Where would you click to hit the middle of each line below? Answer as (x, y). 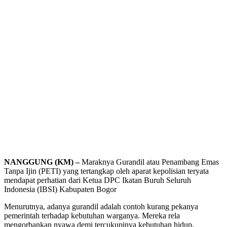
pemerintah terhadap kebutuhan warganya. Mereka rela (92, 215)
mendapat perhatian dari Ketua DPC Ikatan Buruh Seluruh (98, 180)
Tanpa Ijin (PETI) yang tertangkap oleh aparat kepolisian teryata (106, 171)
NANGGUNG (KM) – (42, 162)
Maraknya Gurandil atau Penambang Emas (149, 162)
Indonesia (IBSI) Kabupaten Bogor (60, 189)
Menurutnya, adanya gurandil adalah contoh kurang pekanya (101, 206)
